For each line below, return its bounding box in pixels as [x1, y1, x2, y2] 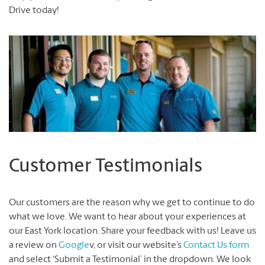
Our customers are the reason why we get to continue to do [9, 198, 255, 208]
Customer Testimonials [9, 157, 202, 177]
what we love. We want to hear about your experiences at [9, 212, 246, 222]
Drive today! [9, 6, 59, 16]
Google [59, 241, 89, 251]
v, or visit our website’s [89, 241, 183, 251]
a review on [9, 241, 59, 251]
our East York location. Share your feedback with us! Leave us [9, 227, 256, 237]
